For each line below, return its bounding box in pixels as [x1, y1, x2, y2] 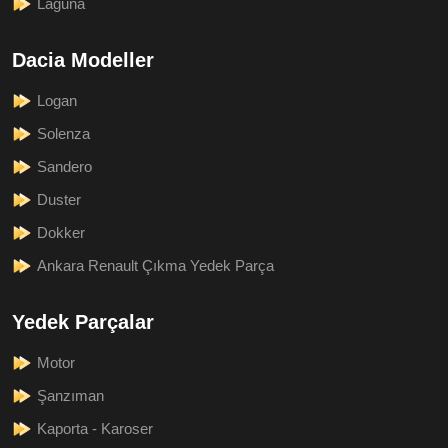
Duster [37, 190, 81, 208]
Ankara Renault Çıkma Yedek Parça [37, 256, 274, 274]
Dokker [37, 223, 85, 241]
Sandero [37, 157, 92, 175]
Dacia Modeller [12, 48, 154, 71]
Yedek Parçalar [12, 310, 154, 333]
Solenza [37, 124, 90, 142]
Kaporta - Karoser [37, 419, 153, 437]
